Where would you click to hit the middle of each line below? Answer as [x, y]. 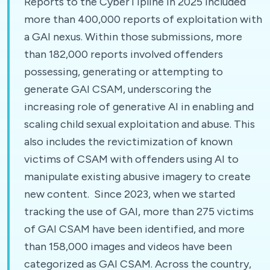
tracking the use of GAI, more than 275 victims [139, 211]
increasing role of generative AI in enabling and [139, 106]
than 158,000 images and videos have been [128, 246]
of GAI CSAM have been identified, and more [134, 229]
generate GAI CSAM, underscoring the [118, 89]
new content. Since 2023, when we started [130, 194]
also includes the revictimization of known [128, 141]
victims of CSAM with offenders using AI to [131, 159]
